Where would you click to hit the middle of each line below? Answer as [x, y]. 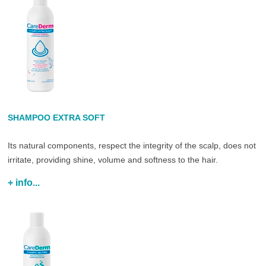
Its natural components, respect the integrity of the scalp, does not [132, 146]
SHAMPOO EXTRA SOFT [57, 118]
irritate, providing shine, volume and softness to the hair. [113, 160]
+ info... [24, 183]
